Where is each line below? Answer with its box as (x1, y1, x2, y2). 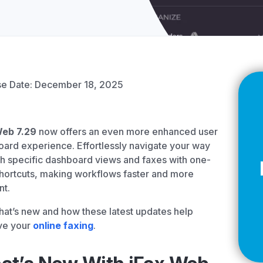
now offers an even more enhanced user (36, 126, 218, 137)
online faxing (33, 220, 93, 231)
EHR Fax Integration (129, 72, 209, 82)
